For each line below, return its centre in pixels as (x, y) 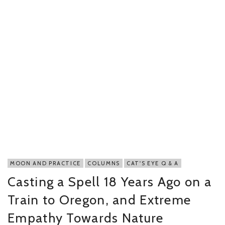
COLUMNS (104, 163)
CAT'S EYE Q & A (153, 163)
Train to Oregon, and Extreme (99, 200)
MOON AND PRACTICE (46, 163)
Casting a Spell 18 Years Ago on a (109, 182)
